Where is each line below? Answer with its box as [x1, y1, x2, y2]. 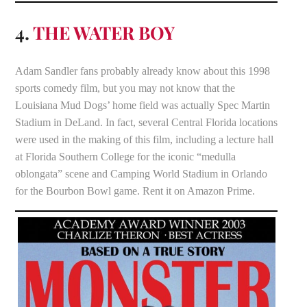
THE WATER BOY [33, 21, 180, 45]
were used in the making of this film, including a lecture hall [15, 134, 274, 146]
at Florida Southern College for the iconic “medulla [15, 151, 236, 163]
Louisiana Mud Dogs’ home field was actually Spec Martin [15, 99, 271, 112]
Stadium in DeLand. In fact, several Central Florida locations [15, 116, 278, 129]
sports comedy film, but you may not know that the [15, 82, 236, 95]
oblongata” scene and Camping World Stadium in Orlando [15, 168, 268, 180]
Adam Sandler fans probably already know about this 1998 [15, 65, 271, 77]
